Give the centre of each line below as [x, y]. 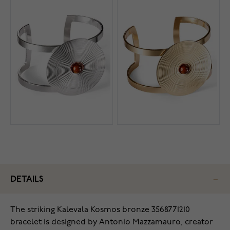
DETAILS [27, 180]
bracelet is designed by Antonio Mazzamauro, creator [112, 223]
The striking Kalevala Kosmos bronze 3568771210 [100, 210]
